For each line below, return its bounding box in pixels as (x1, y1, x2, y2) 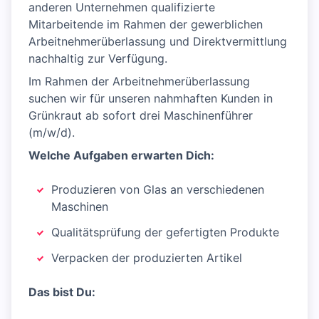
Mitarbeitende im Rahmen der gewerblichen (28, 17, 263, 32)
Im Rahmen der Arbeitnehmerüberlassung (28, 74, 250, 89)
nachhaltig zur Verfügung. (28, 51, 167, 66)
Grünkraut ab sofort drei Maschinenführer (28, 108, 253, 123)
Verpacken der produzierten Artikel (51, 251, 242, 266)
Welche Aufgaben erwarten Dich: (28, 148, 214, 163)
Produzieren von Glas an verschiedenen (51, 182, 264, 197)
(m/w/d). (28, 125, 75, 140)
